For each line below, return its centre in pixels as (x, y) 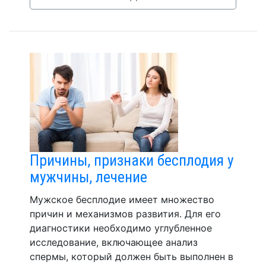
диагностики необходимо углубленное (121, 228)
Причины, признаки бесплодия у (132, 160)
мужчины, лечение (88, 177)
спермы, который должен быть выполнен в (132, 256)
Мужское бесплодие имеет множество (122, 199)
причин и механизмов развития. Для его (125, 214)
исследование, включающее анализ (114, 242)
